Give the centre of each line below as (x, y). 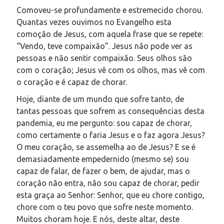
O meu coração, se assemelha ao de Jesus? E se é (106, 147)
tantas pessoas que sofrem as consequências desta (110, 111)
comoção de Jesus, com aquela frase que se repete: (110, 34)
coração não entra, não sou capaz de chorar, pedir (108, 183)
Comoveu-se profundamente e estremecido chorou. (110, 10)
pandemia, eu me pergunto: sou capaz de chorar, (104, 123)
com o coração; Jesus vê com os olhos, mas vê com (111, 70)
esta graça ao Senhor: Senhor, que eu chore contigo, (110, 195)
